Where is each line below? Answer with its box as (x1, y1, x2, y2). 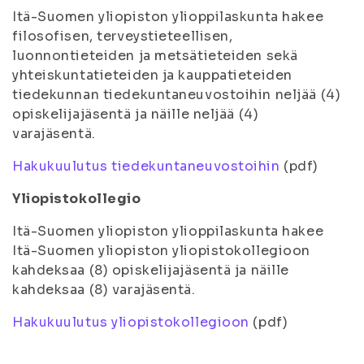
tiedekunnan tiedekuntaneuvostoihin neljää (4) (12, 86, 341, 103)
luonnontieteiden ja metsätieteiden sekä (12, 47, 298, 64)
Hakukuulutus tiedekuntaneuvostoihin (12, 158, 280, 175)
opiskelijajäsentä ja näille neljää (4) (12, 106, 259, 123)
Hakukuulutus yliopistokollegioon (12, 314, 249, 331)
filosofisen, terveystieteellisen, (12, 28, 233, 45)
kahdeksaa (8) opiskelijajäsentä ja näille (12, 262, 289, 279)
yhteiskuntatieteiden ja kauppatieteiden (12, 67, 292, 84)
